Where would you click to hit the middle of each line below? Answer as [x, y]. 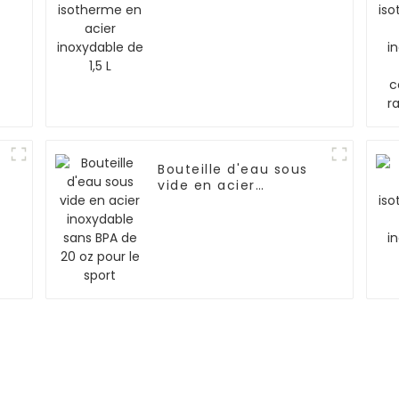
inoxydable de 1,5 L [227, 11]
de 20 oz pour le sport [240, 218]
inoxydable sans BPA [233, 202]
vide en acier [207, 186]
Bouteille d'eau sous [233, 170]
